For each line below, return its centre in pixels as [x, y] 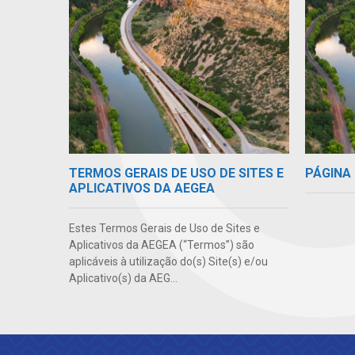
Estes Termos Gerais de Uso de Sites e [164, 228]
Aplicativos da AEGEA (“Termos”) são [162, 244]
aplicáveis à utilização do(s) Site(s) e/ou [168, 261]
